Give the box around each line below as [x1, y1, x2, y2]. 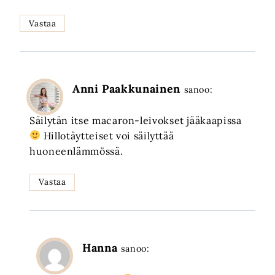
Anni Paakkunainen [72, 82, 180, 96]
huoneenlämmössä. [29, 144, 123, 157]
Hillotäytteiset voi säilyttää [41, 129, 174, 142]
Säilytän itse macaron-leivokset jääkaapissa [29, 114, 242, 126]
